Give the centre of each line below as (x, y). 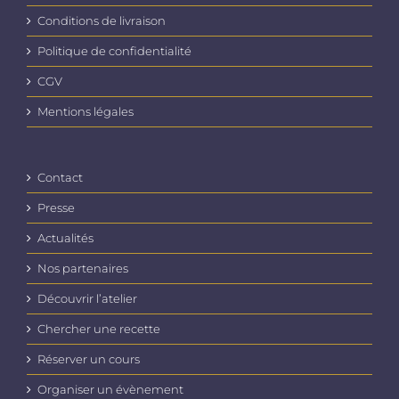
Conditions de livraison (102, 21)
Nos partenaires (83, 269)
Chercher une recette (99, 329)
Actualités (65, 238)
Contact (60, 178)
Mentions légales (85, 112)
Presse (56, 208)
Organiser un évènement (110, 390)
